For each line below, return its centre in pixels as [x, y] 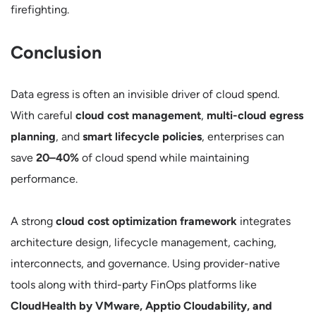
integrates [264, 221]
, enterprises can [243, 136]
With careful [43, 115]
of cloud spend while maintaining [164, 158]
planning [33, 136]
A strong [33, 221]
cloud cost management [138, 115]
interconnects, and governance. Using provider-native [145, 263]
